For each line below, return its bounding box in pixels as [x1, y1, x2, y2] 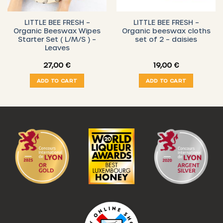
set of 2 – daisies [135, 34, 197, 43]
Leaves [44, 43, 70, 52]
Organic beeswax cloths [121, 26, 211, 35]
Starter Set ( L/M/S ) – [18, 34, 96, 43]
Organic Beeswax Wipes [13, 26, 101, 35]
